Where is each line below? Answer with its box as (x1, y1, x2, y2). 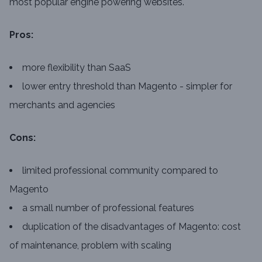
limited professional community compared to (22, 165, 218, 176)
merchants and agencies (9, 99, 115, 111)
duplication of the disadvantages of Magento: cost (22, 221, 241, 232)
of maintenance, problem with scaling (9, 240, 171, 251)
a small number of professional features (22, 202, 194, 213)
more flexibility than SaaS (22, 62, 131, 73)
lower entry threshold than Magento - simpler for (22, 81, 232, 92)
